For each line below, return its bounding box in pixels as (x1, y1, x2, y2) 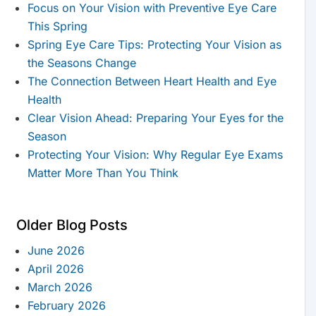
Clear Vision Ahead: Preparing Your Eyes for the (27, 111, 284, 126)
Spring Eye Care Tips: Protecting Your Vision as (27, 37, 281, 52)
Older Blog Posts (16, 217, 128, 234)
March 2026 (27, 280, 92, 295)
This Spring (27, 19, 87, 34)
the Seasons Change (27, 56, 136, 71)
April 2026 (27, 262, 84, 276)
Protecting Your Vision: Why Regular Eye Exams (27, 147, 283, 162)
